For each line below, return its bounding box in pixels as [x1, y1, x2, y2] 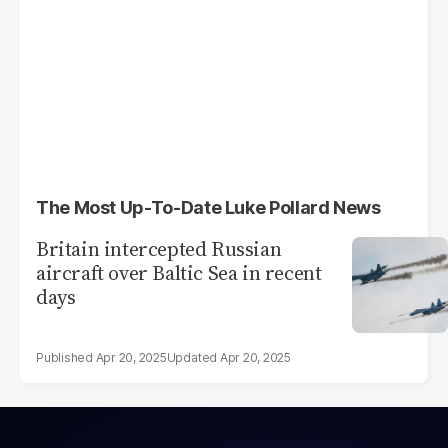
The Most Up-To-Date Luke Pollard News [36, 197, 381, 218]
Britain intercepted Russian [36, 235, 282, 263]
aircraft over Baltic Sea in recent [36, 259, 322, 287]
